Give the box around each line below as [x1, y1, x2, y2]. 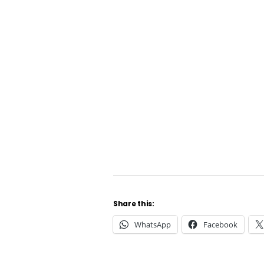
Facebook [203, 219, 237, 230]
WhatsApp [134, 219, 171, 230]
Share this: [113, 199, 154, 209]
